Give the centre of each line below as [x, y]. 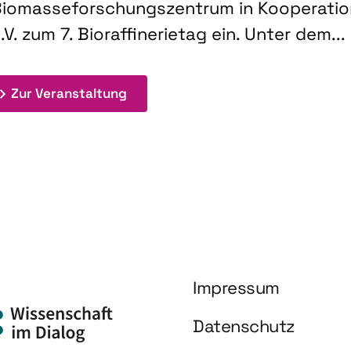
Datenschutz [244, 326]
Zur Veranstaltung [69, 94]
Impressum [236, 288]
